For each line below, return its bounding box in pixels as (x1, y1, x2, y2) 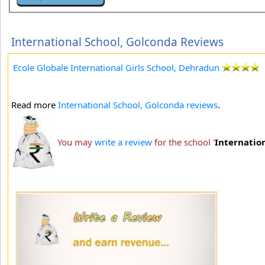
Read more (11, 98, 58, 111)
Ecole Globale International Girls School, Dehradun (13, 61, 219, 73)
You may (57, 135, 95, 148)
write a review (95, 135, 152, 148)
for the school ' (152, 135, 215, 148)
